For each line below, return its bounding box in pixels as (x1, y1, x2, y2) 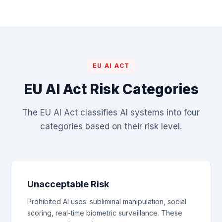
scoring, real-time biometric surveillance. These (27, 209, 183, 217)
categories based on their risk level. (40, 121, 182, 131)
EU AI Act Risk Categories (23, 81, 199, 98)
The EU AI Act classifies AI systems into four (22, 108, 200, 117)
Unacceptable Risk (27, 179, 110, 189)
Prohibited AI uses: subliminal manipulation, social (27, 197, 187, 206)
